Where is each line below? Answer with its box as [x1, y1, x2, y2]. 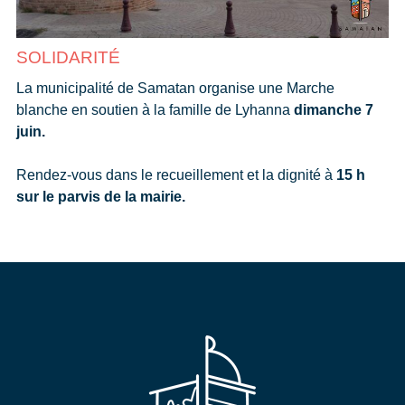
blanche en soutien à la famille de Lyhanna [15, 101, 294, 118]
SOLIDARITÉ [15, 47, 120, 67]
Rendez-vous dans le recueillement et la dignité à [15, 166, 336, 183]
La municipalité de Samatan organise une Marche [15, 80, 334, 96]
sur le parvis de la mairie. [15, 188, 185, 204]
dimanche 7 [293, 101, 373, 118]
